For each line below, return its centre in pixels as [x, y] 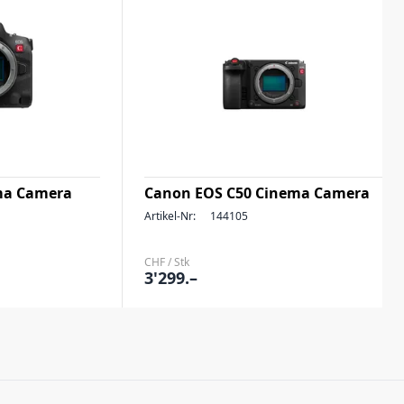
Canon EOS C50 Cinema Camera [257, 193]
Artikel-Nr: [170, 216]
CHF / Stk [167, 262]
